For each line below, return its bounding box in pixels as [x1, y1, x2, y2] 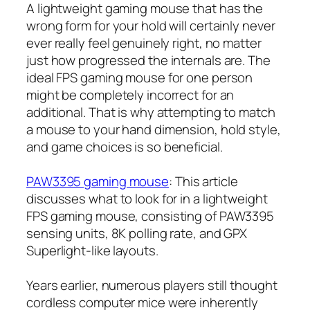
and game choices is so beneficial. [26, 137, 223, 156]
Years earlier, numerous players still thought [26, 275, 277, 294]
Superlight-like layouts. [26, 241, 158, 259]
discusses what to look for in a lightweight [26, 189, 268, 208]
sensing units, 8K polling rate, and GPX [26, 224, 248, 242]
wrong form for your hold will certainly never [26, 16, 275, 35]
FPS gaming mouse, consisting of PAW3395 [26, 206, 275, 225]
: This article [169, 172, 238, 190]
